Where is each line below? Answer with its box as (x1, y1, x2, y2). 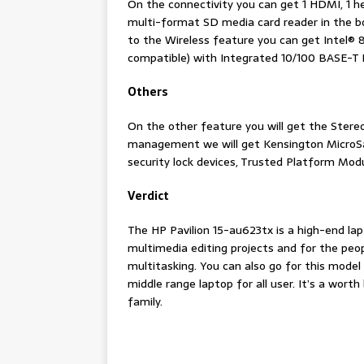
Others (128, 83, 168, 102)
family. (128, 292, 162, 311)
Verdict (128, 187, 169, 206)
